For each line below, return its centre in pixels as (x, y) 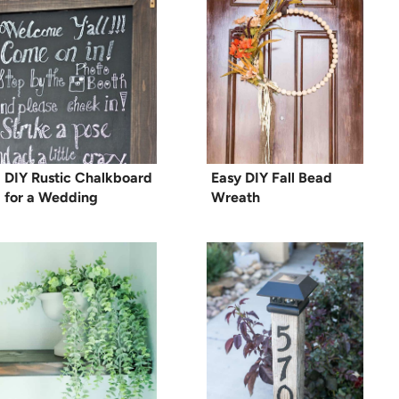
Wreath (236, 198)
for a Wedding (51, 198)
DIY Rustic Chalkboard (78, 178)
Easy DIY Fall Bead (272, 178)
